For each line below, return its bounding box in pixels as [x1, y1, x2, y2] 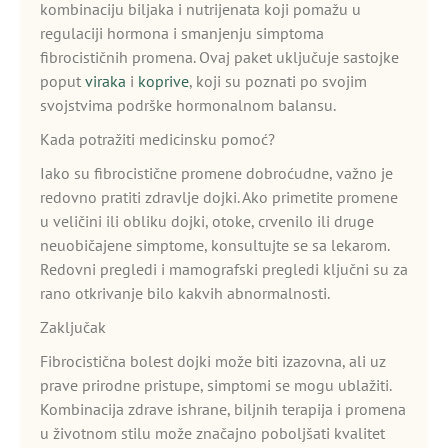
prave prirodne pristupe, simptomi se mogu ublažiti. [40, 375, 391, 395]
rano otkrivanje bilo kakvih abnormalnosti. [40, 283, 330, 303]
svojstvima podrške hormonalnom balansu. [40, 95, 336, 115]
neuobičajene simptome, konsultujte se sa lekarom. [40, 235, 389, 255]
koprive [138, 71, 189, 91]
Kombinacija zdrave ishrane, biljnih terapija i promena [40, 399, 406, 419]
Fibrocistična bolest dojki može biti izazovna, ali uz [40, 351, 386, 371]
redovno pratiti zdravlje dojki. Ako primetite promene [40, 187, 398, 207]
